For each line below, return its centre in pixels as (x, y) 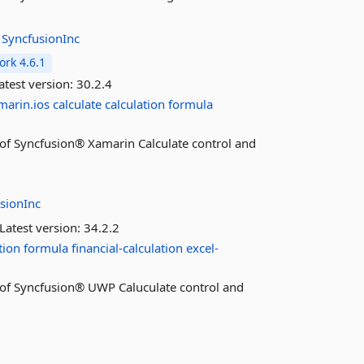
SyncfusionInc (41, 38)
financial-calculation (128, 248)
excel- (203, 248)
